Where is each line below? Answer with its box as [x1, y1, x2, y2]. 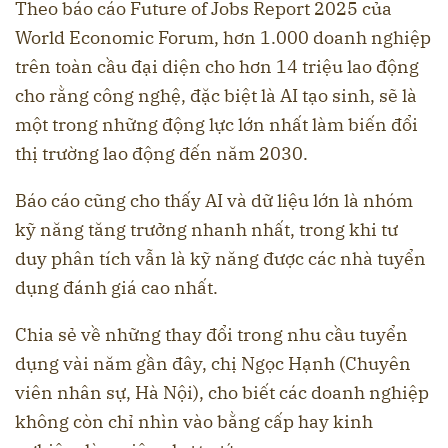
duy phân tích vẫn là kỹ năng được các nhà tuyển [15, 247, 426, 271]
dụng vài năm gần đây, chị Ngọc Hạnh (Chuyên [15, 352, 411, 376]
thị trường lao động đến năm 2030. [15, 142, 308, 166]
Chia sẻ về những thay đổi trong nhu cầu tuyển [15, 323, 408, 347]
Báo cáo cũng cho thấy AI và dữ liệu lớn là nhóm [15, 189, 413, 213]
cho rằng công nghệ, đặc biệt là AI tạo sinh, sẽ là [15, 84, 417, 108]
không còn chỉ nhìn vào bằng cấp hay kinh [15, 410, 373, 434]
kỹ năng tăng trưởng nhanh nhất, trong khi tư [15, 218, 398, 242]
